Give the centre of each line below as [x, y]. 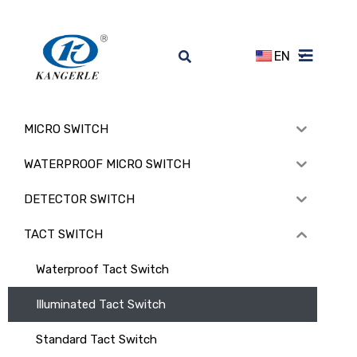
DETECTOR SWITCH [79, 199]
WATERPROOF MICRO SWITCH [107, 164]
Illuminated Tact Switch [101, 304]
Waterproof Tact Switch [102, 269]
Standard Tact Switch [96, 339]
